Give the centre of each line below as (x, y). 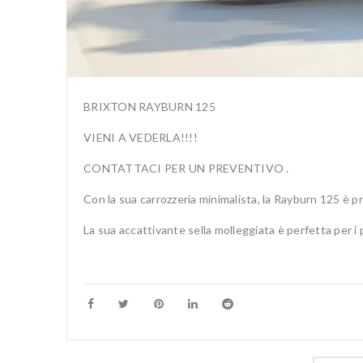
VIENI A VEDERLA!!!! (141, 137)
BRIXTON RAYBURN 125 (149, 106)
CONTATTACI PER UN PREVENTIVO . (186, 168)
